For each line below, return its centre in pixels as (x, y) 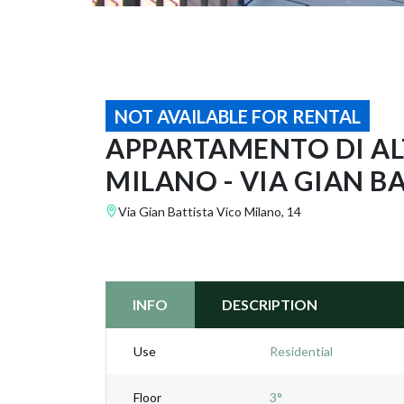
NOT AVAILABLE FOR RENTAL (238, 116)
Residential (301, 351)
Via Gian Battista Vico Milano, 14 (210, 211)
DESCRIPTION (270, 304)
